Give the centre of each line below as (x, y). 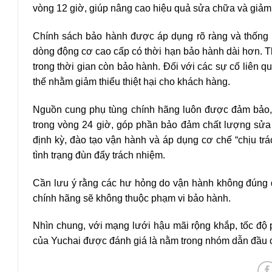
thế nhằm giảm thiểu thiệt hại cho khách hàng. (131, 81)
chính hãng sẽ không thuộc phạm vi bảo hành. (132, 198)
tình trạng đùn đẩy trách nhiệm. (99, 155)
